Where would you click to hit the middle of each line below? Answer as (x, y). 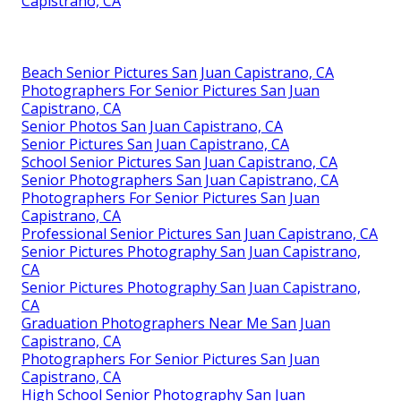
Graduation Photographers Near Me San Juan (176, 323)
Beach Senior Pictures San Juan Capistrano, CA (178, 72)
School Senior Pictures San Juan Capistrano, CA (179, 162)
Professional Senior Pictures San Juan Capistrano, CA (200, 233)
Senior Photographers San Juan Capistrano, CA (180, 179)
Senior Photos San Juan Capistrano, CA (152, 126)
